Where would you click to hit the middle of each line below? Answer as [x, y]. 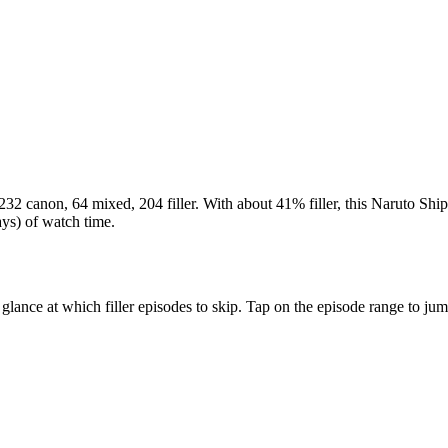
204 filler [167, 203]
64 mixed [101, 203]
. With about [235, 203]
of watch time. [68, 221]
